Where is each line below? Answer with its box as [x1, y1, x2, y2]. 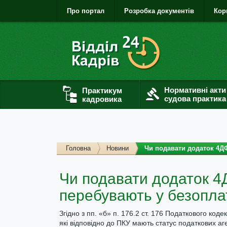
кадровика [82, 94, 122, 103]
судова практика [164, 94, 226, 103]
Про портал [67, 7, 104, 15]
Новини [106, 144, 129, 152]
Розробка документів [124, 7, 194, 15]
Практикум [82, 86, 122, 95]
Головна [66, 144, 91, 152]
